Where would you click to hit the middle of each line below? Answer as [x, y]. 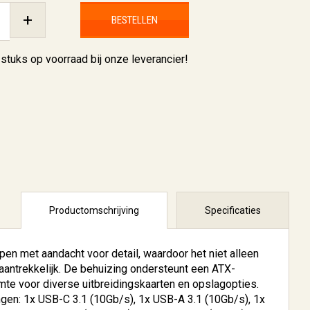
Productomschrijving [94, 210]
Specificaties [233, 210]
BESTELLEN [134, 20]
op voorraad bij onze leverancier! [108, 59]
